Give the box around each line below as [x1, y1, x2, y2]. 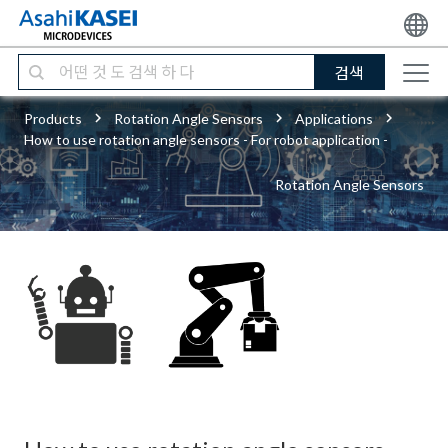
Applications [295, 110, 373, 127]
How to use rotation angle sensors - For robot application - [24, 131, 388, 148]
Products [24, 110, 82, 127]
